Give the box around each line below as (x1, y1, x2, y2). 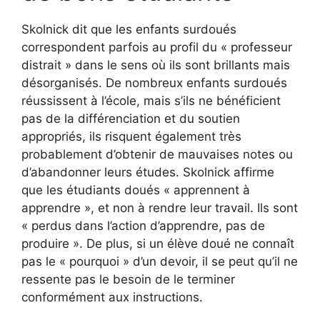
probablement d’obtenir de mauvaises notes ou (21, 146, 293, 161)
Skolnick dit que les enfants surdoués (21, 21, 236, 36)
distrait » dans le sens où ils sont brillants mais (21, 57, 290, 72)
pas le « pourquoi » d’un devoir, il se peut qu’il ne (21, 254, 298, 269)
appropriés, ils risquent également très (21, 129, 241, 144)
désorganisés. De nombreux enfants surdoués (21, 75, 287, 90)
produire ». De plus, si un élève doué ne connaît (21, 236, 294, 251)
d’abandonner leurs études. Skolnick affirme (21, 164, 274, 179)
